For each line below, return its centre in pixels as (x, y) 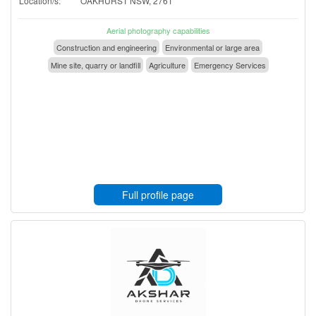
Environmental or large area (212, 47)
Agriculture (167, 65)
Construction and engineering (107, 47)
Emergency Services (230, 65)
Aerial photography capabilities (158, 30)
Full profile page (158, 194)
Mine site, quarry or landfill (95, 65)
